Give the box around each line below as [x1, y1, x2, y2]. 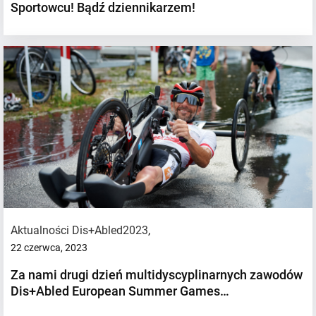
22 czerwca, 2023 [11, 241, 87, 253]
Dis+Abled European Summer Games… [11, 283, 229, 298]
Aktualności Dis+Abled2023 [11, 223, 148, 237]
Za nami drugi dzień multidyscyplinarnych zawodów [11, 267, 303, 282]
